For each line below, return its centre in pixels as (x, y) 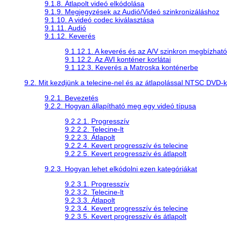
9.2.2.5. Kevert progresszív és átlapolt (126, 153)
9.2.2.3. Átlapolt (90, 137)
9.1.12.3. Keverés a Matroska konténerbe (131, 67)
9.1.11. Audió (65, 28)
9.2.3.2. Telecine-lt (94, 192)
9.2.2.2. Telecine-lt (94, 129)
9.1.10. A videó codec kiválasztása (99, 20)
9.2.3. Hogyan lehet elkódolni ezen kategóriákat (121, 168)
